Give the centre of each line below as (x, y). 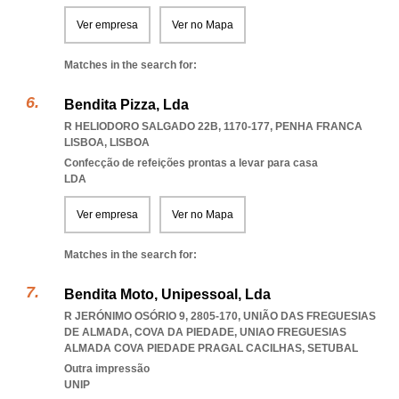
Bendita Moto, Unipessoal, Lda (167, 294)
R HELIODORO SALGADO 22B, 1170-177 (167, 126)
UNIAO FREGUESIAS (293, 332)
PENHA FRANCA (319, 126)
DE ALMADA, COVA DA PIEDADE (149, 332)
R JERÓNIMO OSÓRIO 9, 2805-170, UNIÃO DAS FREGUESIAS (220, 316)
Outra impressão (107, 369)
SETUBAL (333, 348)
